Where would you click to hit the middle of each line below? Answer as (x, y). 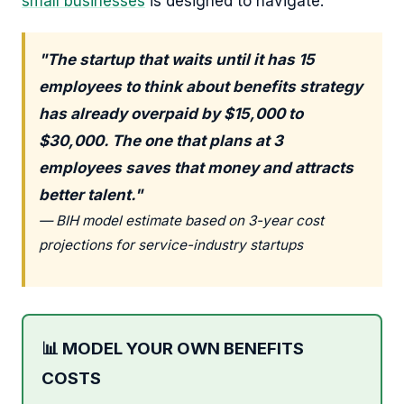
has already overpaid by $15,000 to (171, 114)
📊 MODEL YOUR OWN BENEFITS (173, 349)
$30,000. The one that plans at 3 (161, 141)
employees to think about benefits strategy (201, 87)
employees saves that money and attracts (196, 168)
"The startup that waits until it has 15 (177, 60)
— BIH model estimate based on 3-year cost (181, 221)
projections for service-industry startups (171, 245)
